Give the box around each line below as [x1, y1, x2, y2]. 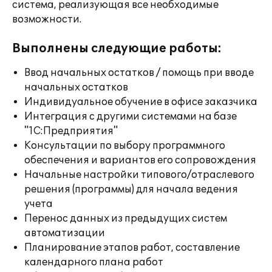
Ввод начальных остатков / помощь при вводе [24, 67, 254, 79]
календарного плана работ [24, 256, 163, 268]
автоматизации [24, 227, 105, 239]
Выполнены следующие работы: [12, 41, 222, 56]
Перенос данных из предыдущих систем [24, 212, 227, 225]
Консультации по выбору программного [24, 140, 225, 152]
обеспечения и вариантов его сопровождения [24, 154, 256, 166]
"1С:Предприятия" [24, 125, 118, 137]
